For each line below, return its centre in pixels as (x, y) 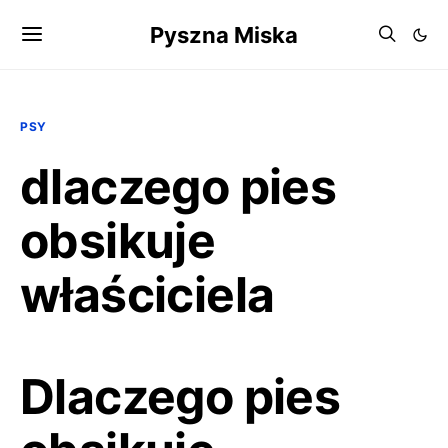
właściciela (147, 294)
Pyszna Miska (224, 34)
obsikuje (118, 240)
